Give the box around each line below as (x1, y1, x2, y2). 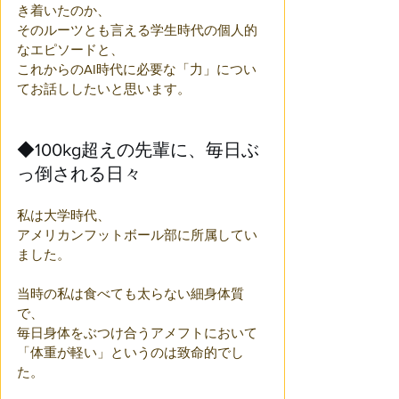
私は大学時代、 (17, 208, 110, 223)
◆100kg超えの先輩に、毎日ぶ (17, 140, 259, 159)
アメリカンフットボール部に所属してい (17, 227, 257, 242)
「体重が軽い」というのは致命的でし (17, 345, 244, 360)
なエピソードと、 (17, 42, 124, 57)
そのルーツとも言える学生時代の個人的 (17, 22, 257, 37)
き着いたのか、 (17, 3, 110, 18)
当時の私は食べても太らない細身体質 (17, 286, 244, 301)
